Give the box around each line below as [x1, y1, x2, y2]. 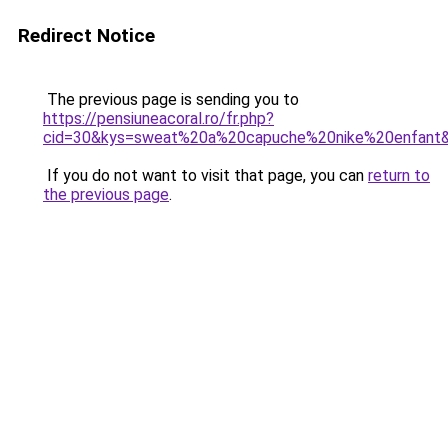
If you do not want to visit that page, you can [43, 166, 368, 185]
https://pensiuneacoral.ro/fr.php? [43, 109, 274, 128]
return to [368, 166, 430, 185]
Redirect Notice [18, 24, 155, 47]
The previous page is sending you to [43, 90, 299, 109]
